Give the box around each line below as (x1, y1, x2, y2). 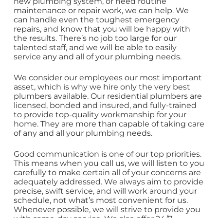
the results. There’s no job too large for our (14, 34, 177, 43)
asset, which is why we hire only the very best (14, 82, 190, 92)
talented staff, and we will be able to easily (14, 43, 177, 53)
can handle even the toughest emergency (14, 15, 180, 25)
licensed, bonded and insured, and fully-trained (14, 101, 197, 110)
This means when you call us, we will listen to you (14, 159, 204, 168)
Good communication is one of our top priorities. (14, 149, 201, 159)
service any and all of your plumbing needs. (14, 52, 182, 62)
